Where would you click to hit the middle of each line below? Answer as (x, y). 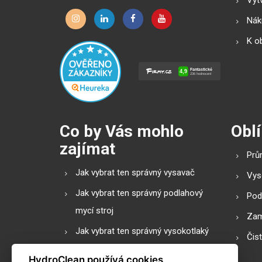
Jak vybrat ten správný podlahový (139, 193)
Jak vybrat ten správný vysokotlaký (142, 231)
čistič (86, 248)
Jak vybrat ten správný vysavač (135, 172)
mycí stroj (94, 210)
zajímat (87, 149)
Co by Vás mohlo (122, 131)
